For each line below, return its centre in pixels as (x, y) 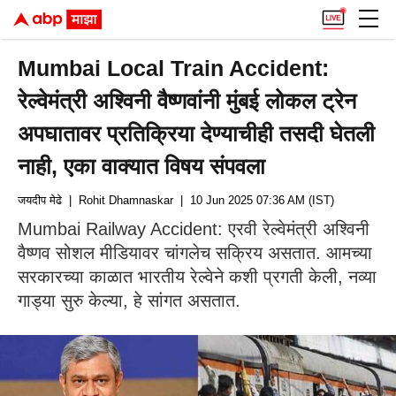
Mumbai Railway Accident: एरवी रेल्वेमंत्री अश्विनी (194, 229)
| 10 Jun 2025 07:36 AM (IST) (254, 200)
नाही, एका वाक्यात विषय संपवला (142, 166)
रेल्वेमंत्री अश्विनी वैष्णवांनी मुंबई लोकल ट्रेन (187, 101)
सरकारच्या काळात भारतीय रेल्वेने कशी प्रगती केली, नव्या (197, 277)
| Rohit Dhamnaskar (118, 200)
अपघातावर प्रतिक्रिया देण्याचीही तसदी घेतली (197, 133)
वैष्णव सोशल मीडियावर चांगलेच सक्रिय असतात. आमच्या (195, 253)
